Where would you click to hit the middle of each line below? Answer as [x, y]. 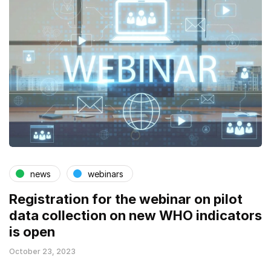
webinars [106, 174]
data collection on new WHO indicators [135, 216]
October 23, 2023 [42, 252]
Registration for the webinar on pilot [126, 199]
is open [32, 232]
